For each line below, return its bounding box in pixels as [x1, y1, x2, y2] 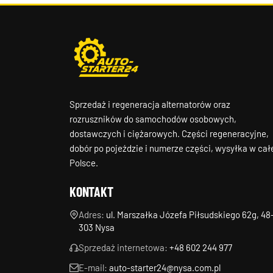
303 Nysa [79, 222, 115, 233]
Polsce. [69, 157, 98, 168]
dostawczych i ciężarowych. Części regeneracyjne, [69, 128, 269, 139]
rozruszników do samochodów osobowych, [69, 113, 236, 124]
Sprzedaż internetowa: [79, 242, 168, 253]
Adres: [79, 209, 104, 220]
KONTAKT [69, 183, 113, 199]
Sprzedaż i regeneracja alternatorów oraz [69, 99, 230, 110]
